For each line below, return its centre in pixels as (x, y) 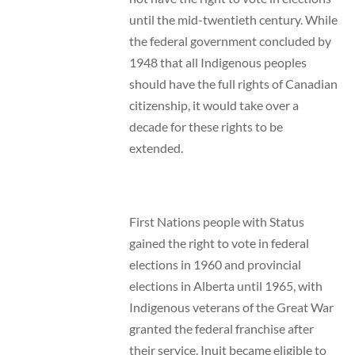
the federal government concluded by (230, 41)
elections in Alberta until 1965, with (225, 285)
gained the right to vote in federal (219, 242)
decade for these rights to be (206, 127)
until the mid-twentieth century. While (233, 20)
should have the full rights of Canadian (233, 84)
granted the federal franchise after (221, 328)
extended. (156, 148)
